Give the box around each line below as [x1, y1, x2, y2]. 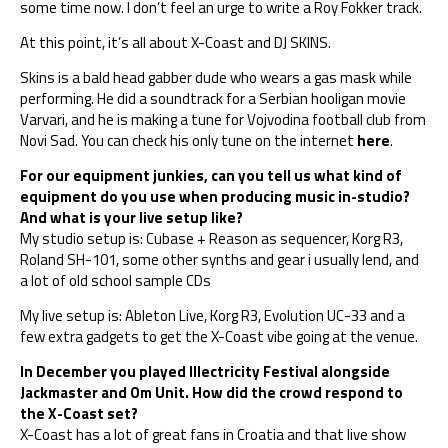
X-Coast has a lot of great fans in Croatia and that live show [20, 422, 406, 446]
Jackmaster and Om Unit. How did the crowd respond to [20, 380, 403, 404]
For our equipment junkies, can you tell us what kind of [20, 163, 402, 187]
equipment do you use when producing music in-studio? [20, 184, 410, 208]
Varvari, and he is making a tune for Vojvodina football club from [20, 107, 426, 131]
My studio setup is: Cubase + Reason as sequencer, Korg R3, [20, 226, 403, 250]
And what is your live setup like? [20, 205, 243, 229]
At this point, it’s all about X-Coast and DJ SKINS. [20, 30, 331, 54]
